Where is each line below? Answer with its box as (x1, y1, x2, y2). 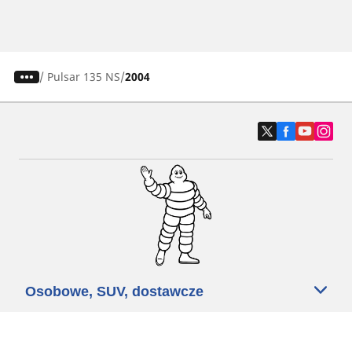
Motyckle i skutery (25, 326, 148, 343)
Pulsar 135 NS (46, 69, 120, 85)
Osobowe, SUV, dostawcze (25, 284, 203, 300)
